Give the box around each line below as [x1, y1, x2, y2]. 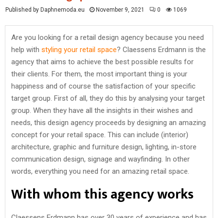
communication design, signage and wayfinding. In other [11, 154, 190, 163]
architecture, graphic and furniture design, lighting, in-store [11, 142, 197, 151]
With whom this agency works [11, 182, 194, 206]
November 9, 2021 [96, 6, 145, 13]
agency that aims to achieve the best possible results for [11, 57, 194, 66]
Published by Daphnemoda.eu [5, 6, 85, 13]
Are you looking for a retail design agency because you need [11, 33, 204, 42]
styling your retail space [41, 45, 117, 54]
